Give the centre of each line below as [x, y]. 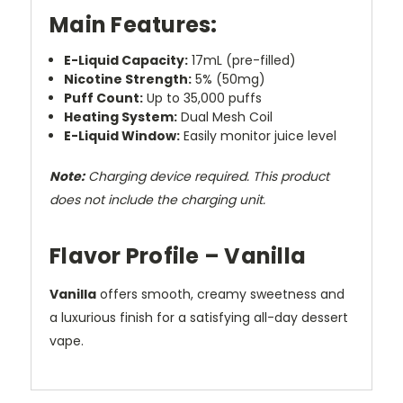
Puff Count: [104, 99]
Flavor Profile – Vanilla [178, 256]
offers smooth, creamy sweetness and [220, 294]
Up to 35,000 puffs [203, 99]
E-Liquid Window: [122, 136]
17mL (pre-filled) [242, 61]
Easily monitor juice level [259, 136]
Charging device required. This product [207, 177]
